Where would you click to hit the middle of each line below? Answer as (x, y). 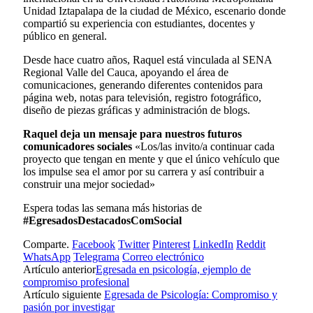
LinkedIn (213, 244)
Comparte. (46, 244)
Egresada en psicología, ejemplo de (173, 269)
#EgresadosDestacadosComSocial (104, 220)
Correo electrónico (163, 256)
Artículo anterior (59, 269)
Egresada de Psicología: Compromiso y (191, 294)
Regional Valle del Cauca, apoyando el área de (126, 72)
